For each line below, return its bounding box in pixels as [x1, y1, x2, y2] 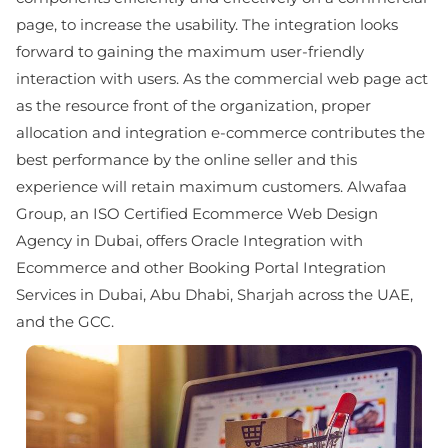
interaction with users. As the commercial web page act [16, 69, 428, 88]
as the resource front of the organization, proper [16, 96, 371, 115]
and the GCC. [16, 312, 114, 331]
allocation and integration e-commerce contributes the [16, 123, 425, 142]
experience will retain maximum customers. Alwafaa [16, 177, 407, 196]
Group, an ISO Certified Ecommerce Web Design [16, 204, 378, 223]
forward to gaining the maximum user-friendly [16, 42, 364, 61]
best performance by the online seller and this [16, 150, 357, 169]
